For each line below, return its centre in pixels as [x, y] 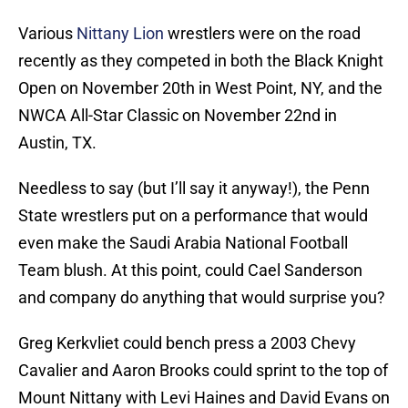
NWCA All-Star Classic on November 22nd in [178, 116]
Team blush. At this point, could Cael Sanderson [190, 270]
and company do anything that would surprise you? [202, 298]
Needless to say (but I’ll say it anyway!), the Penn [194, 189]
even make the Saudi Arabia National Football [183, 243]
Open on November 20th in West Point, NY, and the [200, 88]
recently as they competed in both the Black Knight [201, 61]
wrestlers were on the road [262, 34]
